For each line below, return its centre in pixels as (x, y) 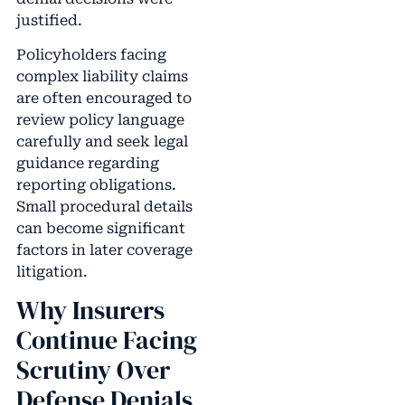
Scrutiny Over (93, 370)
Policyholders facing (91, 54)
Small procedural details (104, 206)
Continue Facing (106, 340)
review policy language (100, 119)
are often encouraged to (104, 98)
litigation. (52, 271)
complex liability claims (102, 76)
